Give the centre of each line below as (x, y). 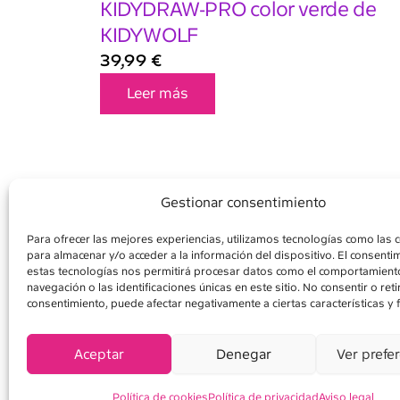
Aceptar (99, 354)
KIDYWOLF (149, 36)
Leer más (158, 94)
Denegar (243, 354)
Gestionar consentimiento (244, 203)
